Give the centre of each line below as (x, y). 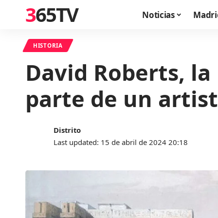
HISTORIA (48, 45)
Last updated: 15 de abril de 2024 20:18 (121, 142)
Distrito (67, 130)
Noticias (158, 15)
